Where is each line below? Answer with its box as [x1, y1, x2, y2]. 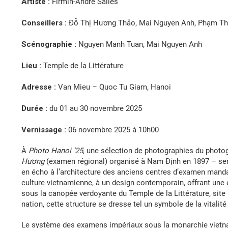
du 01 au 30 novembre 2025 [47, 104, 142, 113]
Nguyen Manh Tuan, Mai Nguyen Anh [76, 40, 202, 49]
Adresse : [21, 82, 56, 92]
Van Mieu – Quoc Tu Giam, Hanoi [56, 82, 171, 92]
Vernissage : [21, 125, 66, 134]
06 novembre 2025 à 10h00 [66, 125, 159, 134]
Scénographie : [21, 40, 76, 49]
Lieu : [21, 61, 41, 70]
